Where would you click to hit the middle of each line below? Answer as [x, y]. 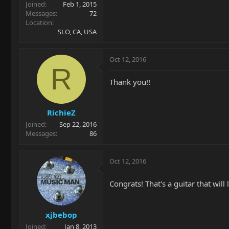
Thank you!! [130, 82]
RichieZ [61, 112]
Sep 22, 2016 [78, 124]
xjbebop [61, 214]
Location [39, 22]
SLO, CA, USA [77, 31]
